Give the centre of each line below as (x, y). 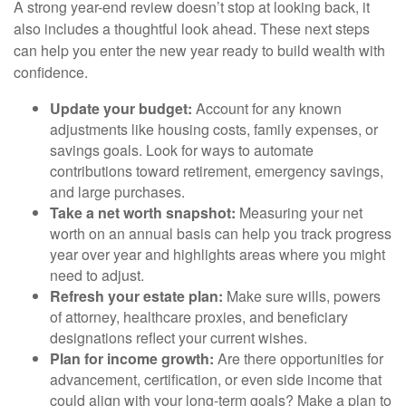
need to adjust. (97, 275)
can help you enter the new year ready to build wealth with (199, 50)
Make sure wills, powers (302, 295)
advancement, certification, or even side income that (216, 379)
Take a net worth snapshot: (143, 212)
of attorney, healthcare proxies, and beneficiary (199, 316)
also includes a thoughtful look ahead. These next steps (192, 28)
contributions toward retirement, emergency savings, (217, 170)
